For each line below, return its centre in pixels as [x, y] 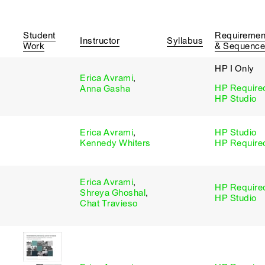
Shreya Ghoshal [113, 193]
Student [39, 35]
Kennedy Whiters [115, 143]
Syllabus [185, 41]
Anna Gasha [105, 89]
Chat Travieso [109, 203]
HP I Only [235, 69]
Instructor [100, 41]
